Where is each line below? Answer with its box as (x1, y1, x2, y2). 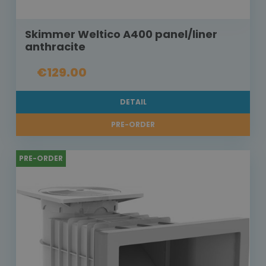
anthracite (25, 39, 85, 55)
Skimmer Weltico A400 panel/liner (25, 27, 217, 42)
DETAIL (119, 97, 147, 107)
